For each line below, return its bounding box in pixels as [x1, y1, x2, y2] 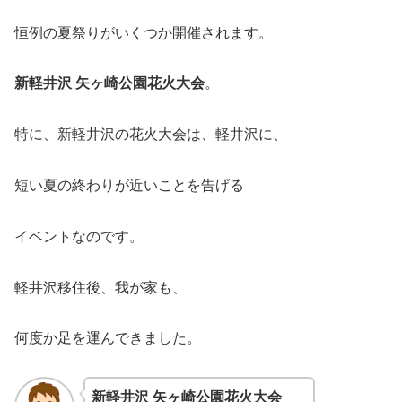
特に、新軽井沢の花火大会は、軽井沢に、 [14, 127, 287, 143]
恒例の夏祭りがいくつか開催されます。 [14, 24, 273, 40]
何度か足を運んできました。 [14, 330, 201, 346]
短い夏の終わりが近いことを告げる [14, 178, 244, 194]
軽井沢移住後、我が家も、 [14, 279, 187, 295]
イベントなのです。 [14, 228, 144, 244]
